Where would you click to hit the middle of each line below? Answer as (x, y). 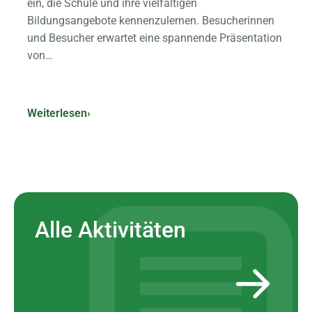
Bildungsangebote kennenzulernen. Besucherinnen (151, 21)
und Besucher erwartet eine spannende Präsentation (155, 39)
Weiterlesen (57, 114)
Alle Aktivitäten (110, 230)
